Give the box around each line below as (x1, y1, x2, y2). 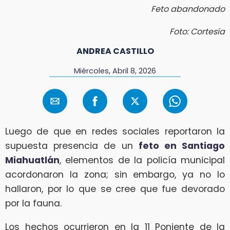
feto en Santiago (138, 140, 225, 152)
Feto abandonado (151, 3, 225, 15)
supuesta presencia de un (5, 140, 139, 152)
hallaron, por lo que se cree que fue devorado (5, 183, 225, 196)
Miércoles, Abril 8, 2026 (73, 65, 156, 76)
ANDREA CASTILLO (76, 45, 154, 57)
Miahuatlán (5, 154, 60, 167)
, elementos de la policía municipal (60, 154, 225, 167)
